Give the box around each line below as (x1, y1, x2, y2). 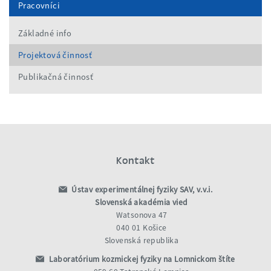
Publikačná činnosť (18, 71, 94, 83)
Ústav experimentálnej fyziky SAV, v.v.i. (69, 184, 213, 195)
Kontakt (116, 154, 155, 166)
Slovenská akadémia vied (95, 197, 188, 208)
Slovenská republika (104, 235, 179, 246)
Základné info (18, 28, 72, 39)
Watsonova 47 (116, 210, 168, 221)
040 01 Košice (116, 223, 167, 233)
